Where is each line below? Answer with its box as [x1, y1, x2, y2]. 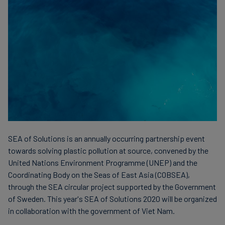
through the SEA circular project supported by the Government [8, 182, 216, 192]
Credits [120, 21, 148, 32]
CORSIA [120, 78, 149, 89]
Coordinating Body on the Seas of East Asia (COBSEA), [8, 170, 190, 180]
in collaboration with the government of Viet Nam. [8, 206, 175, 216]
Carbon [120, 8, 148, 19]
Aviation [120, 51, 151, 62]
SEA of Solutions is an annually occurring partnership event [8, 134, 205, 144]
